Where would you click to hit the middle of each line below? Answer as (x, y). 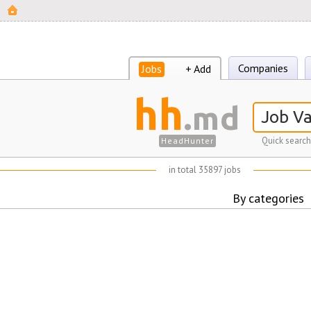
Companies (263, 68)
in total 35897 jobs (204, 170)
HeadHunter (187, 141)
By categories (268, 198)
